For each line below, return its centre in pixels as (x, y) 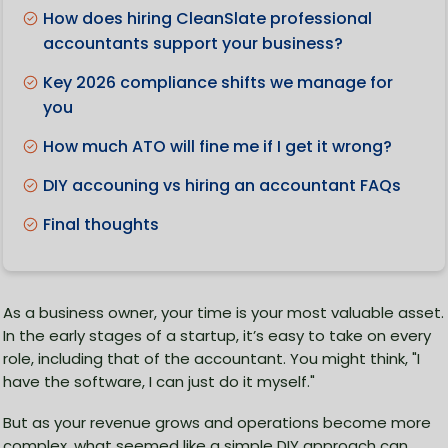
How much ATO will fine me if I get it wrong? (217, 147)
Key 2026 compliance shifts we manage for (218, 83)
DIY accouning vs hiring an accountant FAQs (222, 186)
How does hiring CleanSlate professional (207, 19)
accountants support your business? (193, 44)
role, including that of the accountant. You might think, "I (211, 359)
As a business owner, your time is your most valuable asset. (223, 313)
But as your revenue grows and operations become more (217, 423)
